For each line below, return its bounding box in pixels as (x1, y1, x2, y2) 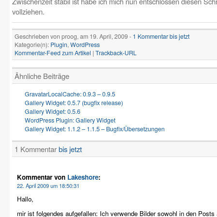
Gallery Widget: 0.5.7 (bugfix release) (25, 98, 123, 107)
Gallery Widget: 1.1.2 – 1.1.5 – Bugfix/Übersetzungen (25, 124, 165, 133)
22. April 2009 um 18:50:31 (17, 182, 79, 189)
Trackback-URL (95, 48, 137, 57)
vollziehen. (12, 6, 45, 16)
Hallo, (17, 194, 33, 203)
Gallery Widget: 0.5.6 (25, 107, 80, 116)
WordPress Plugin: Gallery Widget (25, 116, 115, 124)
